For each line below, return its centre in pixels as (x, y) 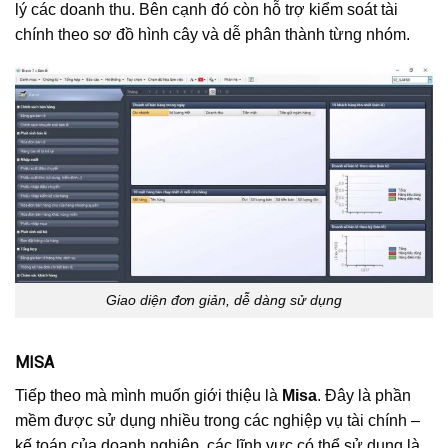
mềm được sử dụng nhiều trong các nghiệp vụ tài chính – (217, 420)
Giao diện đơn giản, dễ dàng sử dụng (224, 299)
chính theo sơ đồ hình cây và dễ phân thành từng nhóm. (212, 34)
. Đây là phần (364, 395)
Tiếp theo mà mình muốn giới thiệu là (148, 395)
